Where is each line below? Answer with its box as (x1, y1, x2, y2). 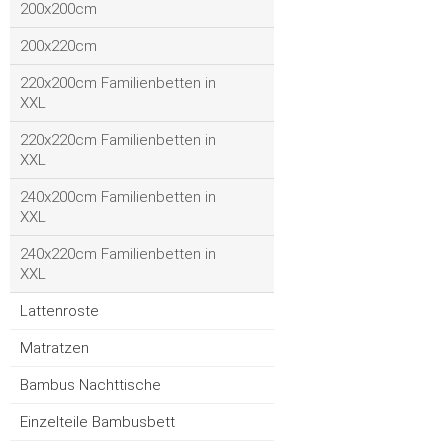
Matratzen (20, 339, 89, 357)
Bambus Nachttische (20, 376, 161, 394)
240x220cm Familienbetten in (20, 245, 216, 263)
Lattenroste (20, 302, 99, 320)
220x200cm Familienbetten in (20, 74, 216, 92)
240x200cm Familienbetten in (20, 188, 216, 206)
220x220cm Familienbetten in (20, 131, 216, 149)
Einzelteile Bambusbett (20, 413, 175, 431)
